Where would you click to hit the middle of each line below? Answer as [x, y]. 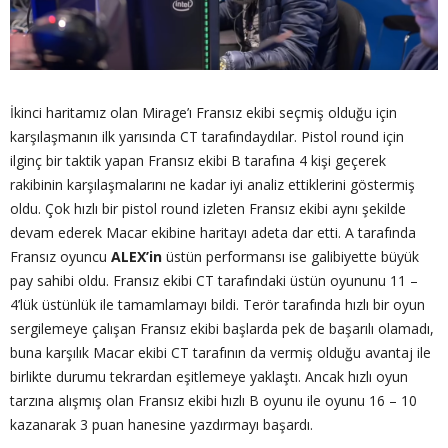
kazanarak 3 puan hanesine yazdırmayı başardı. [161, 424]
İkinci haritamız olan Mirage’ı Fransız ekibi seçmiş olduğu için [203, 112]
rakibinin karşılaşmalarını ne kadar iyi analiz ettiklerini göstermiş [212, 184]
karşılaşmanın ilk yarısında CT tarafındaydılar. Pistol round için [207, 136]
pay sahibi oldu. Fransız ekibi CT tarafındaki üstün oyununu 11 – [214, 280]
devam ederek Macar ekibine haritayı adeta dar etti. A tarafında [213, 232]
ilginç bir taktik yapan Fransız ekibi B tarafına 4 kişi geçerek [198, 160]
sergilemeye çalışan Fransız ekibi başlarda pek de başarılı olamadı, [222, 328]
